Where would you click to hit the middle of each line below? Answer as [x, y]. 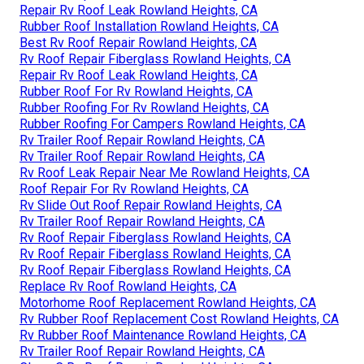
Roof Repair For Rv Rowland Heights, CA [134, 189]
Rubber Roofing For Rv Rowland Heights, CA [144, 108]
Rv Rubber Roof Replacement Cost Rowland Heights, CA [179, 319]
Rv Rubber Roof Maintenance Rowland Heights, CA [163, 336]
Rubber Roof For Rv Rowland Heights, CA [136, 92]
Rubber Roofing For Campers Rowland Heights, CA [162, 124]
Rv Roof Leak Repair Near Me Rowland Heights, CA [165, 173]
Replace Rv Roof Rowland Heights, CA [128, 287]
